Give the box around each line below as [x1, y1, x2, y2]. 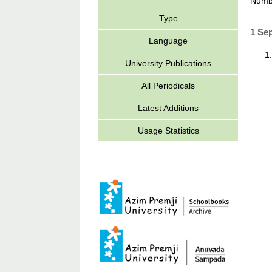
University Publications [125, 58, 211, 68]
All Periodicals [141, 81, 195, 90]
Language [149, 36, 188, 46]
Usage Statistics [137, 126, 199, 135]
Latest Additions [138, 103, 199, 113]
